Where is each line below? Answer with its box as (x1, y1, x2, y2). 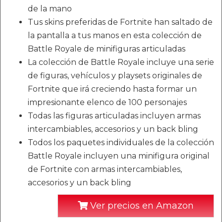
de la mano (28, 4, 72, 14)
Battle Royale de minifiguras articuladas (28, 44, 185, 54)
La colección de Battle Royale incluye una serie (28, 57, 214, 67)
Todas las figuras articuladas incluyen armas (28, 111, 201, 121)
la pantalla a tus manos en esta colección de (28, 31, 202, 41)
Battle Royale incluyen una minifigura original (28, 151, 210, 161)
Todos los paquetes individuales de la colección (28, 138, 214, 148)
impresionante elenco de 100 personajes (28, 98, 187, 108)
